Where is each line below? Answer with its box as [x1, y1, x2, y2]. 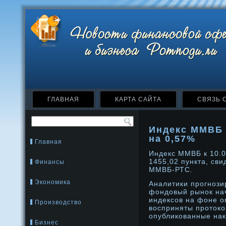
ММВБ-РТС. [149, 165, 193, 174]
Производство [35, 199, 82, 206]
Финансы [35, 158, 65, 165]
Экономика [35, 179, 71, 186]
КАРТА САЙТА [115, 96, 161, 103]
